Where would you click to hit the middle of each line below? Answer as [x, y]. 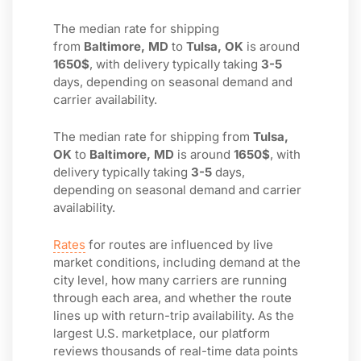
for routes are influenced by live [179, 245]
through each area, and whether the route [172, 298]
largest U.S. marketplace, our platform [162, 333]
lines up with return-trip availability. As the [174, 315]
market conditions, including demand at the [177, 262]
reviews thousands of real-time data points [176, 351]
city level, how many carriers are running [170, 280]
